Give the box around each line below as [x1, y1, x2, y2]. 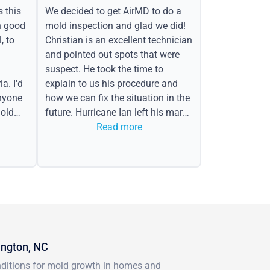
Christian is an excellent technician [45, 34, 192, 46]
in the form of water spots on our [45, 121, 184, 133]
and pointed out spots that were [45, 48, 180, 60]
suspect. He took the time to [45, 63, 163, 75]
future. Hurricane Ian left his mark [45, 106, 187, 118]
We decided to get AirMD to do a [45, 5, 181, 17]
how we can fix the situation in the [45, 92, 190, 104]
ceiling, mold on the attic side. [45, 135, 171, 147]
